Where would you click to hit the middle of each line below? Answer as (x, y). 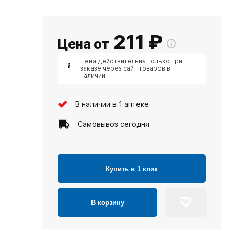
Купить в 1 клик (132, 169)
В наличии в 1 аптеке (112, 104)
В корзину (108, 202)
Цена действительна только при (131, 61)
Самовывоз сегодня (113, 124)
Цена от (84, 44)
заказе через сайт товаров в (125, 68)
